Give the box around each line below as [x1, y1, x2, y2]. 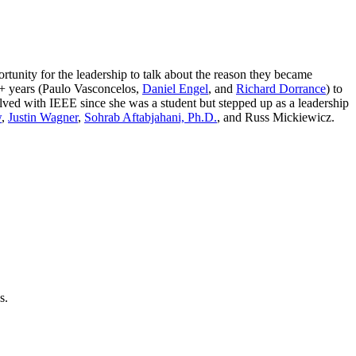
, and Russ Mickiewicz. [217, 110, 335, 125]
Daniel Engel [142, 82, 208, 96]
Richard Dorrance [236, 82, 326, 96]
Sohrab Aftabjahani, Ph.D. [84, 110, 217, 125]
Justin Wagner [8, 110, 78, 125]
